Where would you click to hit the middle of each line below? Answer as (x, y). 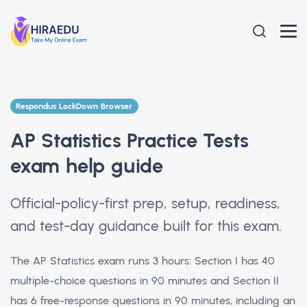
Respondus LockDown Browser (74, 106)
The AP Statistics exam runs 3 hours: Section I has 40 (143, 260)
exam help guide (87, 165)
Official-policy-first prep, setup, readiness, (145, 203)
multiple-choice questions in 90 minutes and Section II (145, 280)
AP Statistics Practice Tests (130, 140)
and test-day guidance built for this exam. (146, 225)
